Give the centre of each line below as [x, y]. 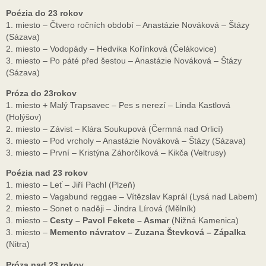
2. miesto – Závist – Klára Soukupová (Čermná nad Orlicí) [115, 129]
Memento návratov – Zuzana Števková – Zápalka [148, 232]
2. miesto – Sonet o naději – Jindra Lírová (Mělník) [101, 209]
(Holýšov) [24, 117]
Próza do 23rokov [41, 93]
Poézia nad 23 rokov [47, 173]
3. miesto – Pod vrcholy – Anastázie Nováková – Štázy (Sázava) [126, 140]
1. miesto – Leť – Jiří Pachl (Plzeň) [71, 185]
